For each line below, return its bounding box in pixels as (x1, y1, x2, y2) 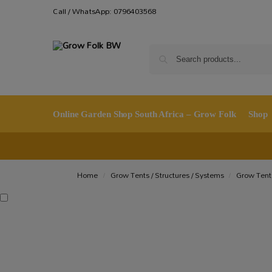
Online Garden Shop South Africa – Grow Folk (53, 109, 236, 119)
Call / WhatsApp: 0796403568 (53, 3, 156, 19)
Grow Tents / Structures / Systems (110, 168, 224, 183)
